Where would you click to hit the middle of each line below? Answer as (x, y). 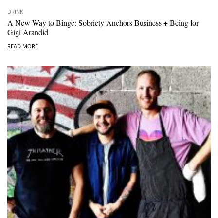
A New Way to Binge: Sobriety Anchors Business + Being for (103, 23)
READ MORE (23, 46)
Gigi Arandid (28, 32)
